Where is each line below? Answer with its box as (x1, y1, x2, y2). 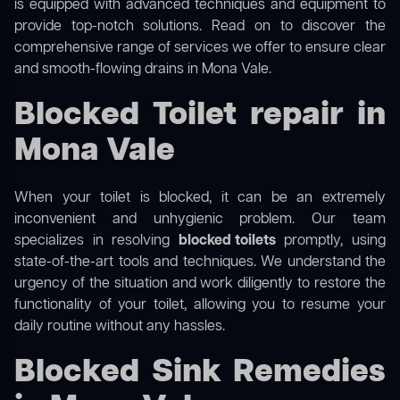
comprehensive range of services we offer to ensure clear (14, 38, 386, 59)
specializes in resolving (14, 231, 179, 252)
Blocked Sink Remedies (14, 351, 386, 396)
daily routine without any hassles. (14, 317, 225, 337)
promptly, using (275, 231, 387, 252)
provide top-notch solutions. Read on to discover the (14, 17, 386, 37)
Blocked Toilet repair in (14, 94, 386, 138)
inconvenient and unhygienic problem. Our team (14, 210, 386, 230)
